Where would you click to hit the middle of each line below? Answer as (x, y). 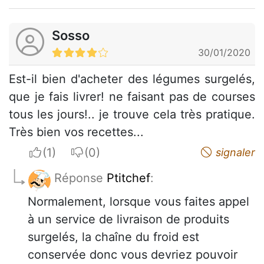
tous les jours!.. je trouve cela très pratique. (132, 114)
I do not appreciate (136, 152)
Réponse (80, 178)
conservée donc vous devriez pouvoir (133, 255)
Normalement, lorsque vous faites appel (138, 202)
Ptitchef (128, 178)
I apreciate (71, 152)
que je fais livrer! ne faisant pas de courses (132, 97)
